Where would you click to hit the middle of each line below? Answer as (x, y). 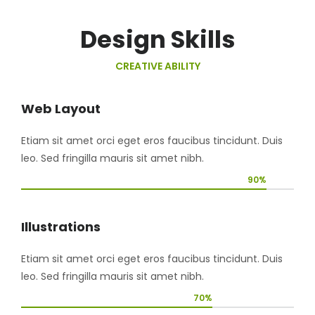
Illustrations (61, 226)
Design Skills (157, 39)
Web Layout (61, 108)
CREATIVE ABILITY (157, 66)
